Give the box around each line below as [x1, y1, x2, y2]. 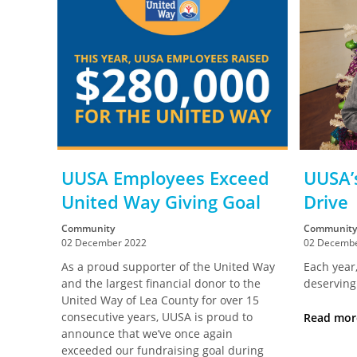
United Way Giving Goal [61, 190, 261, 214]
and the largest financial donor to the [61, 276, 261, 291]
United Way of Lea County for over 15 [61, 292, 259, 308]
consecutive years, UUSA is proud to [61, 309, 253, 324]
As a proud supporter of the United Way [61, 259, 275, 274]
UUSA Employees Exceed [61, 166, 269, 190]
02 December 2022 [61, 236, 147, 249]
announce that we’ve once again [61, 326, 233, 341]
